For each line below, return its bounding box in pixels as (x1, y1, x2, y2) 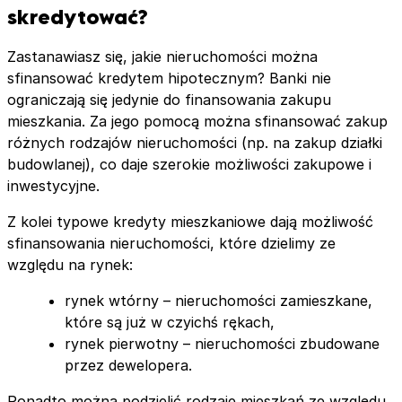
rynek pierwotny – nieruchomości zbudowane (65, 335, 380, 354)
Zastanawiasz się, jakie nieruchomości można (7, 48, 318, 66)
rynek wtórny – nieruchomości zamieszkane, (65, 292, 372, 310)
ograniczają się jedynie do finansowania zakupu (7, 91, 331, 109)
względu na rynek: (7, 256, 133, 275)
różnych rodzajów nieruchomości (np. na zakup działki (7, 134, 382, 153)
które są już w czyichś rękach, (65, 313, 275, 332)
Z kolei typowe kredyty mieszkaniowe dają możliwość (7, 213, 373, 232)
